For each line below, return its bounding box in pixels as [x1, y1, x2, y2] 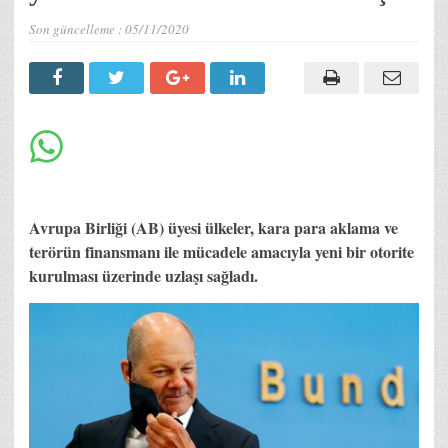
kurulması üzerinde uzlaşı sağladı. [29, 263, 258, 287]
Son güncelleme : [29, 19, 125, 38]
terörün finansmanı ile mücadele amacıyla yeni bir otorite [29, 239, 414, 263]
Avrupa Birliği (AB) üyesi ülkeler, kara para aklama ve [29, 215, 398, 239]
